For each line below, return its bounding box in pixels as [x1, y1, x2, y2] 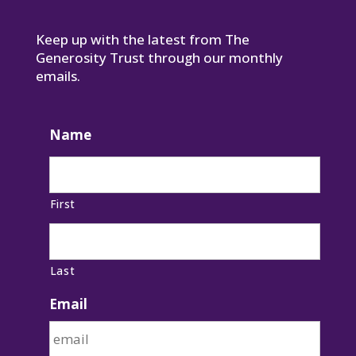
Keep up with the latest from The [35, 30, 250, 48]
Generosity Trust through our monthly [35, 48, 283, 67]
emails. [35, 67, 80, 85]
